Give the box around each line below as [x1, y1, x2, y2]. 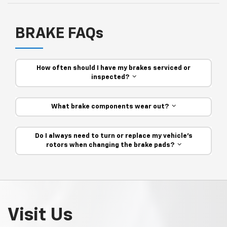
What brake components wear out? [51, 103, 172, 110]
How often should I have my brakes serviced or [36, 64, 191, 71]
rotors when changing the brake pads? [46, 141, 177, 148]
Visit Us [8, 206, 72, 224]
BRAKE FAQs [15, 26, 103, 42]
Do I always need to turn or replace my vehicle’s [34, 132, 193, 139]
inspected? [91, 73, 132, 81]
